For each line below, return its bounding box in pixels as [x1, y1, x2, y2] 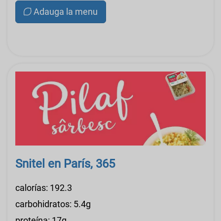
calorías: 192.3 [15, 182, 72, 193]
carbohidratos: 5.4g [15, 198, 91, 209]
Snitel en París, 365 [15, 156, 115, 171]
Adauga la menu [34, 6, 98, 17]
